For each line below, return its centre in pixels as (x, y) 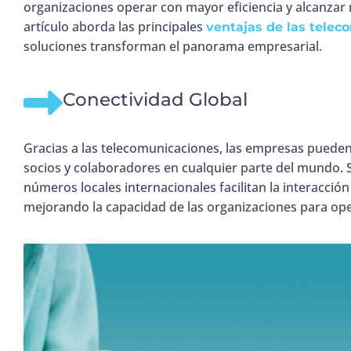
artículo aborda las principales (115, 26)
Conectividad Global (155, 100)
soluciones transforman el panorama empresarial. (173, 46)
